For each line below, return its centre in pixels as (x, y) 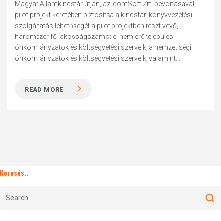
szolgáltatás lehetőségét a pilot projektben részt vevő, (97, 26)
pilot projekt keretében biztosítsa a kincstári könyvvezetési (104, 15)
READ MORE (44, 90)
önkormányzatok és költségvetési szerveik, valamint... (98, 58)
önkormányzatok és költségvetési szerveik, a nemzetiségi (103, 47)
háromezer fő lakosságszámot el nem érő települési (95, 37)
